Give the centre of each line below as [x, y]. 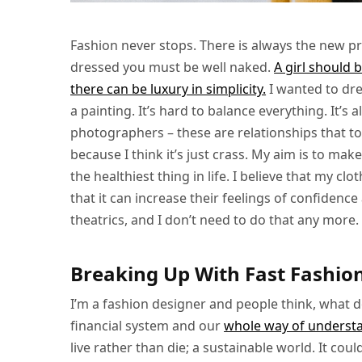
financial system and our [147, 326]
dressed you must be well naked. [173, 67]
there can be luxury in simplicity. [168, 89]
